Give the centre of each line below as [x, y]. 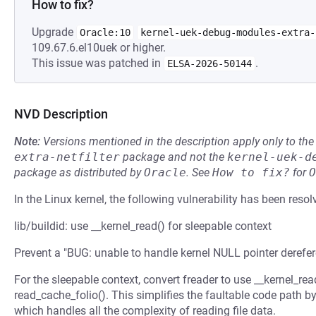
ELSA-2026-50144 [209, 63]
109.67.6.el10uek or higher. [99, 48]
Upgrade [54, 32]
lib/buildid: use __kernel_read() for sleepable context [143, 226]
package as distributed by [79, 172]
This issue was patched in [98, 63]
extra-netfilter [67, 157]
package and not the [174, 157]
